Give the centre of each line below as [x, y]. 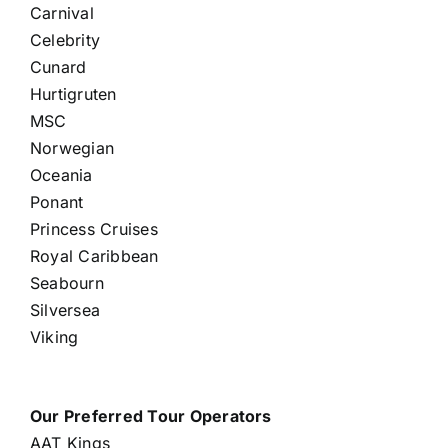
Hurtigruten [73, 93]
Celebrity [65, 39]
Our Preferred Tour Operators [150, 415]
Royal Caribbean [94, 255]
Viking [54, 336]
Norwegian [72, 147]
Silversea [65, 309]
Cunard [58, 66]
